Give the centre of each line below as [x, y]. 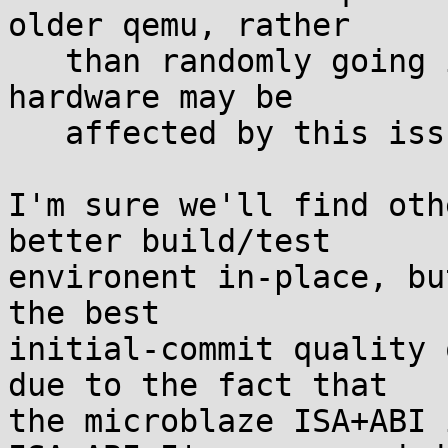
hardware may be [150, 97]
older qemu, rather [179, 25]
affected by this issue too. [36, 133]
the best [84, 313]
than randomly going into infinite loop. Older [36, 61]
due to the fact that [198, 385]
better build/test [169, 241]
